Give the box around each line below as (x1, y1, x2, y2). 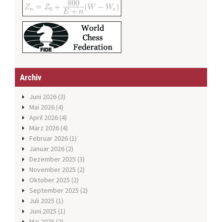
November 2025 (29, 165, 76, 174)
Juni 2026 (29, 92, 56, 102)
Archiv (20, 72, 42, 83)
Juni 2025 (29, 207, 56, 216)
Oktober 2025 (29, 175, 70, 185)
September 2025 (29, 186, 79, 195)
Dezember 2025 (29, 155, 76, 164)
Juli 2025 (29, 196, 55, 206)
